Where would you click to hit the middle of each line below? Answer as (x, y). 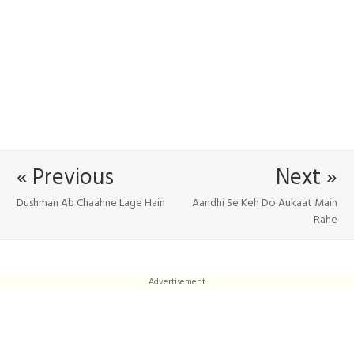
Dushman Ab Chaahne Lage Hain (91, 203)
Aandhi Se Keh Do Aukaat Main (265, 203)
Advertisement (177, 282)
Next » (307, 178)
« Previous (65, 178)
